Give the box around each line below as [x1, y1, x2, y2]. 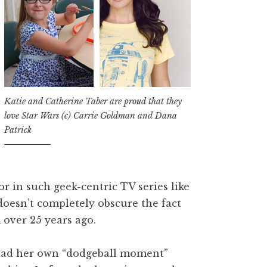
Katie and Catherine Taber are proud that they [4, 95, 182, 107]
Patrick [4, 124, 32, 135]
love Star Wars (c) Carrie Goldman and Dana [4, 110, 177, 121]
